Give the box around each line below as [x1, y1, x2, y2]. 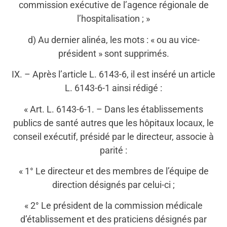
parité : [100, 144, 127, 156]
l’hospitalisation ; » [77, 13, 150, 24]
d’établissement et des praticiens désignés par [20, 214, 207, 225]
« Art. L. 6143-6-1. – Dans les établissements [24, 103, 203, 115]
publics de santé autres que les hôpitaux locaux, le [13, 117, 214, 128]
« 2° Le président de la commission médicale [24, 200, 203, 211]
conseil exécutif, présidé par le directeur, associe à [13, 131, 214, 142]
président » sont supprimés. [58, 48, 169, 59]
